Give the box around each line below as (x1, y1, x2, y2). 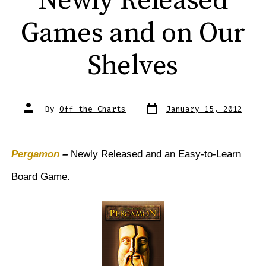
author (23, 107, 52, 118)
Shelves (88, 49, 178, 84)
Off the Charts (59, 104, 126, 115)
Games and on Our (21, 17, 245, 51)
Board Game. (11, 171, 70, 183)
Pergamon (11, 148, 59, 160)
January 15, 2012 (166, 104, 242, 115)
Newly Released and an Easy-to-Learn (67, 148, 241, 160)
